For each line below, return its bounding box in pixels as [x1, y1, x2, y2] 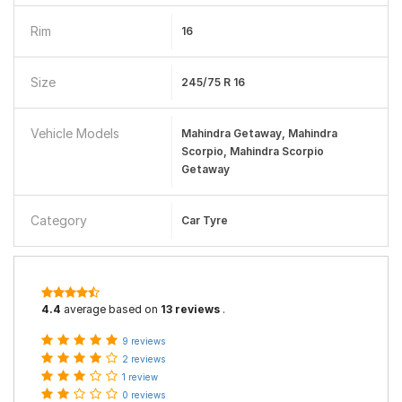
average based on [61, 302, 161, 316]
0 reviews [122, 389, 165, 400]
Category [31, 213, 87, 228]
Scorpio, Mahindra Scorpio [180, 144, 324, 158]
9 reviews [122, 336, 165, 346]
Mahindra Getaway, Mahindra [180, 127, 337, 140]
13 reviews [161, 302, 220, 316]
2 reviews [122, 354, 165, 364]
